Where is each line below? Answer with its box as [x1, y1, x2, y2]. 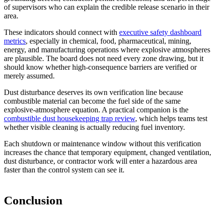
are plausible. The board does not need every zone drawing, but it [4, 54, 203, 62]
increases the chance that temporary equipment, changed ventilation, [4, 148, 211, 156]
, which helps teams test [135, 114, 207, 123]
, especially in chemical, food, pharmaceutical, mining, [26, 36, 191, 45]
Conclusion [4, 193, 62, 207]
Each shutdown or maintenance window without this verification [4, 139, 201, 148]
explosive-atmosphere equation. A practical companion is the [4, 105, 188, 114]
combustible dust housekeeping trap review [4, 114, 135, 123]
